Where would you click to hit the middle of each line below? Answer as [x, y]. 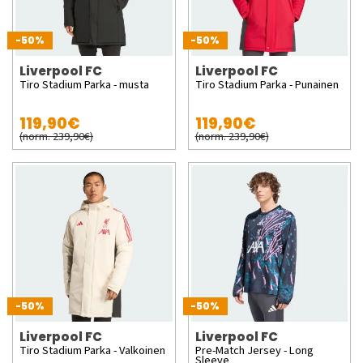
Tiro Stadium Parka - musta [84, 84]
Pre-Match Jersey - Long [254, 350]
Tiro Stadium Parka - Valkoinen [92, 350]
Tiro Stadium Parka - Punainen [267, 84]
